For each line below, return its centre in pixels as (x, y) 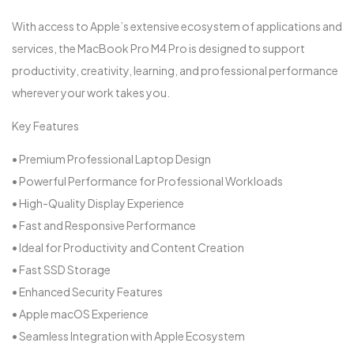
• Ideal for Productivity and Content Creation (128, 247)
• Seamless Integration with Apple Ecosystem (128, 335)
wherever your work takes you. (91, 92)
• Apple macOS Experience (80, 313)
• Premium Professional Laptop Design (111, 158)
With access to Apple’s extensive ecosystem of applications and (177, 26)
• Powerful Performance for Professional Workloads (147, 181)
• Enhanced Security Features (87, 291)
